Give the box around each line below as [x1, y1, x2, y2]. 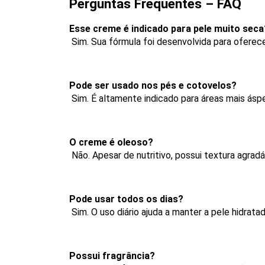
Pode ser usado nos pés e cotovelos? [69, 80, 237, 91]
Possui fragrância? [69, 250, 155, 261]
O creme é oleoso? [69, 137, 153, 148]
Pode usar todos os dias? [69, 193, 183, 205]
